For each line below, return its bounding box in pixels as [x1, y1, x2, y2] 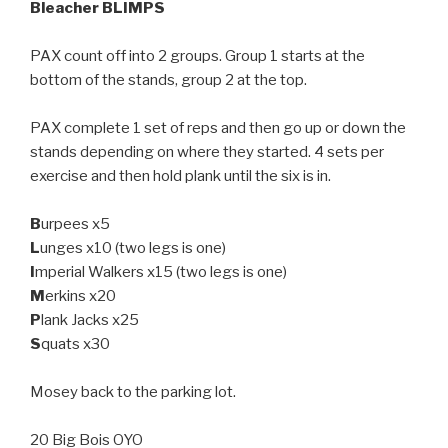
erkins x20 [45, 286, 116, 305]
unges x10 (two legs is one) [40, 238, 226, 257]
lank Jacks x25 [41, 310, 139, 329]
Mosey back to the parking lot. [30, 382, 236, 401]
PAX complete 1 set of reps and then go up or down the [30, 118, 406, 137]
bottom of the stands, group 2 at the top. [30, 70, 307, 89]
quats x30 [41, 334, 110, 353]
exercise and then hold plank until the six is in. [30, 166, 331, 185]
